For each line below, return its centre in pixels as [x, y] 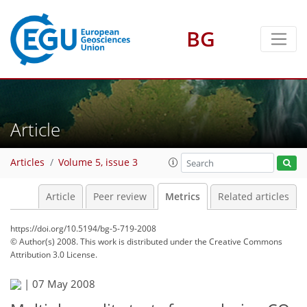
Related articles [254, 197]
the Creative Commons [238, 242]
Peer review [120, 197]
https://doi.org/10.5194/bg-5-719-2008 [83, 229]
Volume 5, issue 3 [98, 163]
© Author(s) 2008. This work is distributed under [102, 242]
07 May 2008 [64, 284]
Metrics [182, 197]
